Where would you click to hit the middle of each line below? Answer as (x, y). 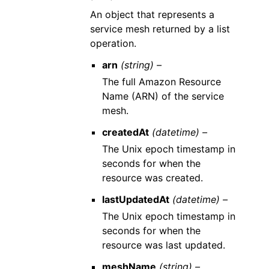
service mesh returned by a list (160, 29)
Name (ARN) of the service (163, 96)
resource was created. (152, 177)
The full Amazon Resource (161, 81)
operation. (113, 43)
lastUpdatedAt (135, 199)
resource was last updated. (163, 245)
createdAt (125, 132)
